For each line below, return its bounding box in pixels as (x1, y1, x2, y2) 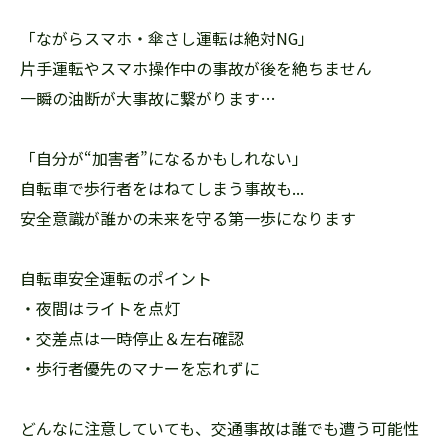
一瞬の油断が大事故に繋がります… (20, 86, 276, 110)
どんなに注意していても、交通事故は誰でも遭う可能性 (20, 416, 419, 440)
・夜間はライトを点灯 (20, 296, 180, 320)
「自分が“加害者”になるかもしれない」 (20, 146, 308, 170)
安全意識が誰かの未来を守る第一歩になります (20, 206, 356, 230)
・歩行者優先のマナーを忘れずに (20, 356, 260, 380)
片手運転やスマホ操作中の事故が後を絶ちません (20, 56, 372, 80)
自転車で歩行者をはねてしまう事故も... (20, 176, 304, 200)
